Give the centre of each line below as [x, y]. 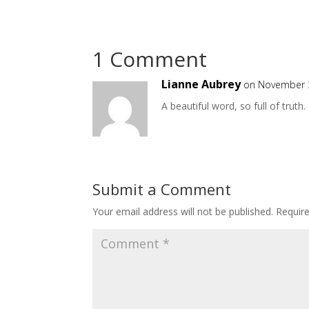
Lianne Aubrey [201, 84]
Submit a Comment [162, 189]
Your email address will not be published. [183, 212]
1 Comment [150, 59]
